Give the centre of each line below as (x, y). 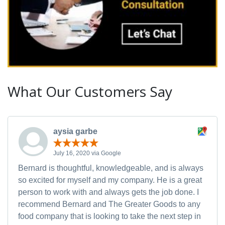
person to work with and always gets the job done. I (108, 192)
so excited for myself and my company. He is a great (110, 180)
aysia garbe (75, 132)
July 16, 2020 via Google (87, 153)
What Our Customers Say (90, 92)
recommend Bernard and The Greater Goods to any (109, 204)
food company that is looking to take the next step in (109, 216)
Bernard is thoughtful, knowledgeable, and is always (111, 168)
